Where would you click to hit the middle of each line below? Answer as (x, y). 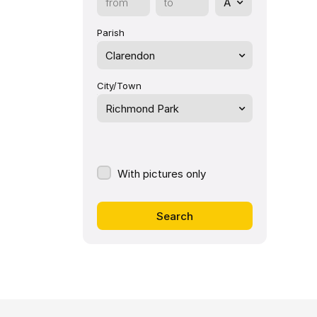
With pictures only (162, 174)
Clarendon (130, 55)
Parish (111, 33)
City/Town (119, 86)
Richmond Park (142, 108)
